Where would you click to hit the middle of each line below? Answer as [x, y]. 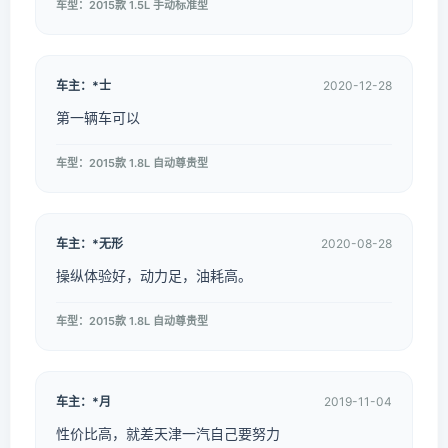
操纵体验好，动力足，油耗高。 [154, 275]
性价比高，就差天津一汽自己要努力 [168, 433]
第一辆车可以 [98, 117]
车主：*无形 [89, 243]
